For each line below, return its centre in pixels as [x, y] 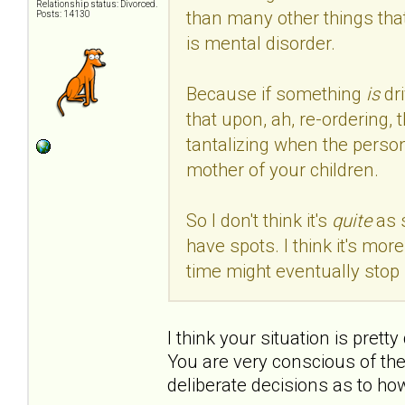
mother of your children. [283, 170]
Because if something [276, 94]
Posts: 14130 [63, 14]
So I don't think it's [259, 220]
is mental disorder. [261, 43]
